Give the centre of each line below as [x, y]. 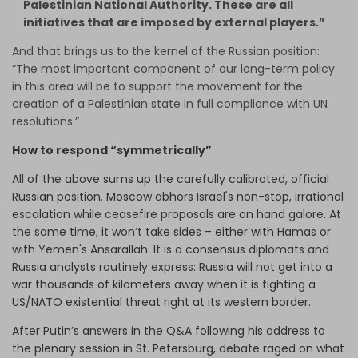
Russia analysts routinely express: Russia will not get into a [172, 267]
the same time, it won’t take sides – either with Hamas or [171, 232]
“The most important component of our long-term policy [173, 69]
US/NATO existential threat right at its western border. [163, 302]
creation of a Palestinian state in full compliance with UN [170, 104]
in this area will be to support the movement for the [157, 87]
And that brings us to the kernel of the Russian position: [166, 52]
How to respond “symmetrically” [112, 151]
